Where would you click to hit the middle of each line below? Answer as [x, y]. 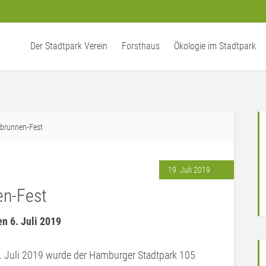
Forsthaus [141, 46]
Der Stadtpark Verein [69, 46]
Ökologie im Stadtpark [215, 46]
